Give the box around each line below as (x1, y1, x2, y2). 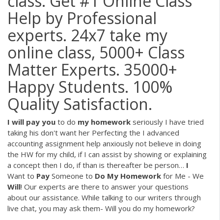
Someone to (50, 170, 95, 181)
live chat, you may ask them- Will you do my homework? (7, 203, 195, 213)
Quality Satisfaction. (7, 93, 152, 114)
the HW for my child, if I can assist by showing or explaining (7, 149, 207, 159)
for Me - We (161, 170, 204, 181)
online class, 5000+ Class (7, 41, 185, 63)
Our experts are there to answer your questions (22, 181, 189, 192)
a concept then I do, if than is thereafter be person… (7, 160, 186, 170)
